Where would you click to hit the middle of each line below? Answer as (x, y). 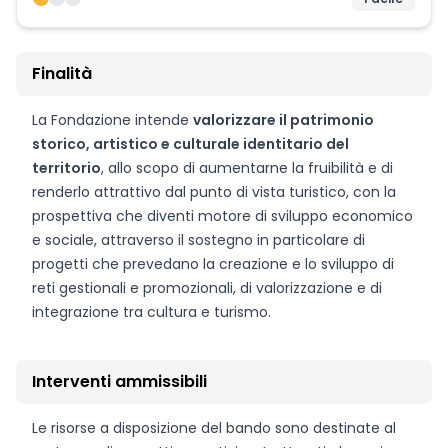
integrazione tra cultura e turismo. (151, 312)
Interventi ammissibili (119, 381)
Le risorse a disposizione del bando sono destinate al (214, 428)
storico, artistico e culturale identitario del (190, 144)
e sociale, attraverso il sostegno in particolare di (198, 240)
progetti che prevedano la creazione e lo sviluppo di (213, 264)
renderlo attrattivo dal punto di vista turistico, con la (214, 192)
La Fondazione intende (112, 120)
